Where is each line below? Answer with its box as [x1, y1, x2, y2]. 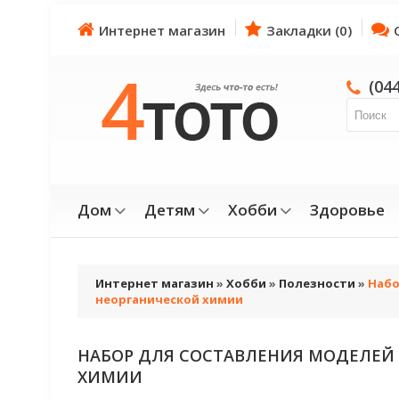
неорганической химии [95, 291, 243, 307]
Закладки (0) [266, 21, 352, 39]
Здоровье [310, 199, 385, 220]
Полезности [279, 275, 355, 291]
